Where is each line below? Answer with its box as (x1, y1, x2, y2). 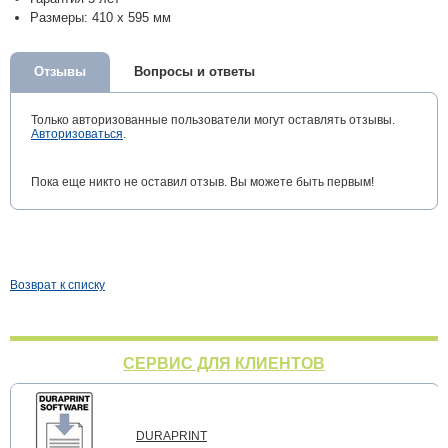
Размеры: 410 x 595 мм (30, 10, 171, 25)
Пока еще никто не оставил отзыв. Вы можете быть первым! (31, 175, 374, 189)
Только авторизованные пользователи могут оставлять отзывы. (31, 113, 395, 127)
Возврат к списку (10, 278, 105, 292)
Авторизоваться (31, 127, 123, 141)
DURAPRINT (136, 429, 207, 443)
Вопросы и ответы (134, 64, 255, 79)
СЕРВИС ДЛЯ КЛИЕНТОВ (123, 355, 325, 372)
